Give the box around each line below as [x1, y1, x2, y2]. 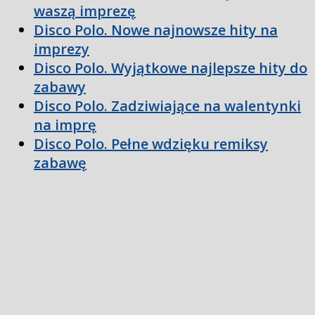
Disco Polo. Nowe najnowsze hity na [34, 20, 278, 40]
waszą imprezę [34, 1, 136, 21]
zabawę [34, 153, 86, 173]
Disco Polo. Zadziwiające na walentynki [34, 96, 301, 116]
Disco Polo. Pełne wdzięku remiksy [34, 134, 268, 154]
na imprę [34, 115, 96, 135]
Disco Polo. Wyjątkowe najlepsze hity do [34, 58, 307, 78]
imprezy [34, 39, 89, 59]
